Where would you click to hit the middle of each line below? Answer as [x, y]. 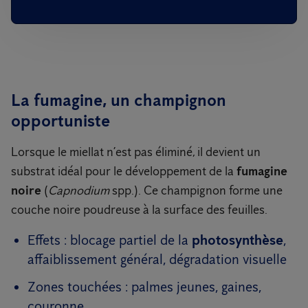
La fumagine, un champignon [119, 100]
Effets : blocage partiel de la [110, 240]
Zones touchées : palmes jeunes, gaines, [144, 287]
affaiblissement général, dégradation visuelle [157, 259]
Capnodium [79, 190]
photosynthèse [238, 240]
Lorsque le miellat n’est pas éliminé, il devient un [136, 152]
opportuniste [60, 121]
